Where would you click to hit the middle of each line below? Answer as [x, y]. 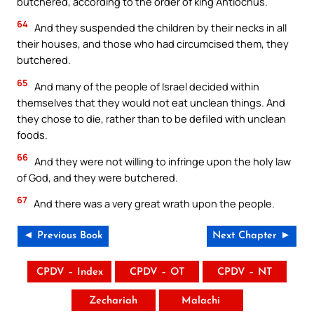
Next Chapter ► [252, 235]
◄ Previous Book [63, 235]
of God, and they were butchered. [97, 177]
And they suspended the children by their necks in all [159, 28]
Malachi [201, 301]
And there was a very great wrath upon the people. [153, 204]
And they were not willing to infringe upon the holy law [162, 161]
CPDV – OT [157, 272]
